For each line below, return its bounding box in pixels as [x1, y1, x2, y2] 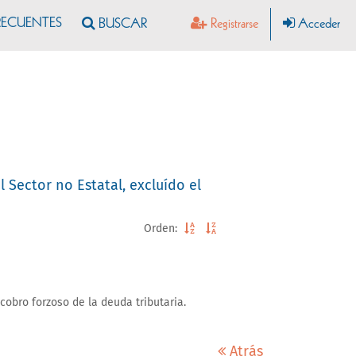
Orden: [144, 222, 177, 234]
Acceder [295, 17, 340, 32]
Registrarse [207, 17, 258, 32]
